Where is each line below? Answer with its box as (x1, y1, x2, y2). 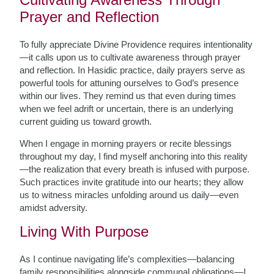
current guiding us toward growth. (20, 116, 152, 127)
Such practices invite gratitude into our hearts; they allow (20, 177, 244, 187)
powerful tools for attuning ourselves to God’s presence (20, 78, 239, 88)
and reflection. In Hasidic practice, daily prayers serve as (20, 65, 246, 75)
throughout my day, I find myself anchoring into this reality (20, 151, 248, 161)
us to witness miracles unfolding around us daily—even (20, 190, 239, 200)
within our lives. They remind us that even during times (20, 91, 237, 101)
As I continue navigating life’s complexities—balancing (20, 254, 235, 264)
